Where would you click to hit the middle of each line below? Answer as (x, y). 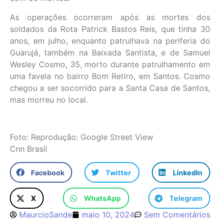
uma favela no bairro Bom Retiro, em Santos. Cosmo (110, 76)
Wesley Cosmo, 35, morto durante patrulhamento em (110, 64)
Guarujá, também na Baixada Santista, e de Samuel (110, 52)
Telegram (186, 198)
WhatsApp (103, 198)
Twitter (119, 172)
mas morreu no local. (49, 99)
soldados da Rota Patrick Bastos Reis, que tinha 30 (110, 29)
